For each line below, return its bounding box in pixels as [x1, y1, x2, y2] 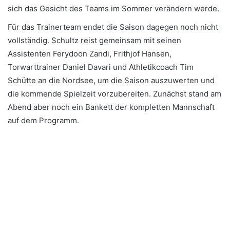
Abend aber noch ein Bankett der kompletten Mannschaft [8, 102, 215, 112]
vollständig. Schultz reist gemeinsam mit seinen [8, 35, 181, 45]
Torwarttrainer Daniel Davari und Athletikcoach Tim [8, 62, 194, 72]
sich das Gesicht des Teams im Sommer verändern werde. [8, 3, 219, 13]
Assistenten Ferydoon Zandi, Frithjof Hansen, [8, 48, 171, 59]
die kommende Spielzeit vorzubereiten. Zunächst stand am [8, 88, 221, 99]
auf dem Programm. [8, 115, 79, 125]
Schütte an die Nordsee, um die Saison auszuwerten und [8, 75, 215, 85]
